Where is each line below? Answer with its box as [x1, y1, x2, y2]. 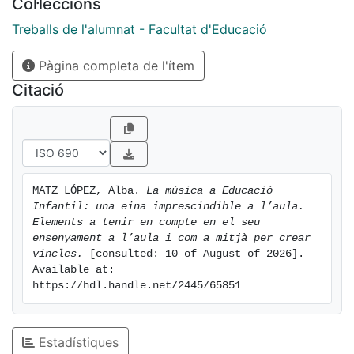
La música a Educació [146, 185, 273, 198]
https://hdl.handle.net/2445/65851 [32, 280, 241, 292]
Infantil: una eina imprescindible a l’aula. [32, 201, 304, 213]
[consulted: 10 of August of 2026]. [83, 248, 304, 261]
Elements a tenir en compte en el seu [32, 217, 260, 229]
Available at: [32, 264, 115, 277]
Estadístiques [35, 334, 119, 351]
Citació [12, 81, 64, 100]
